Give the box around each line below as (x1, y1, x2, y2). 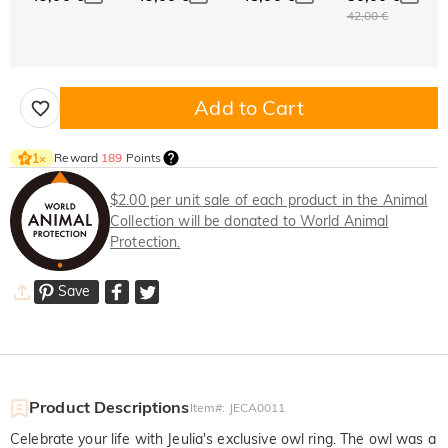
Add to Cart (194, 95, 304, 121)
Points (122, 150, 162, 166)
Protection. (110, 232, 181, 251)
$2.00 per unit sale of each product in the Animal (110, 190, 428, 209)
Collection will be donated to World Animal (110, 211, 389, 230)
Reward (54, 150, 102, 166)
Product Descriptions (29, 397, 190, 418)
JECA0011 (228, 400, 286, 416)
